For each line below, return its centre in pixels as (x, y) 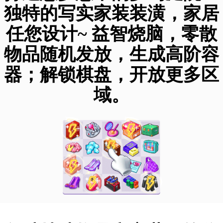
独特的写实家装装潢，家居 (111, 13)
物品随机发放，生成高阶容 (111, 54)
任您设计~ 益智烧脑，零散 (111, 34)
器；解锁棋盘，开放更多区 (111, 74)
